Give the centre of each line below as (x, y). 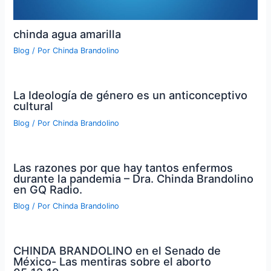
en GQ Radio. (48, 189)
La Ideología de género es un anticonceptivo (131, 95)
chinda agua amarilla (67, 34)
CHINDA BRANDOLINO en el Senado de (117, 250)
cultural (34, 106)
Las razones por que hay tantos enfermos (123, 167)
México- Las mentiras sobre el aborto (113, 261)
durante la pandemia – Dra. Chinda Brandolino (134, 178)
